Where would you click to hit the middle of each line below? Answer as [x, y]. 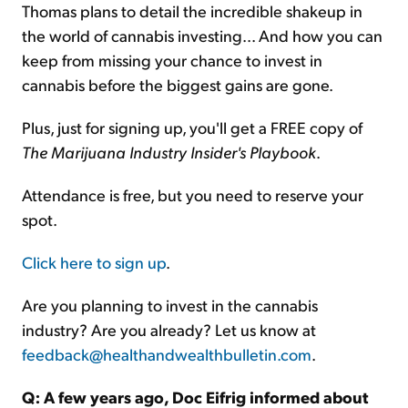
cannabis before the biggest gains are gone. [178, 84]
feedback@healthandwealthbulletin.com [167, 354]
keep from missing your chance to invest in [172, 60]
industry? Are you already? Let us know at [169, 329]
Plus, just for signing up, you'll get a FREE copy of [192, 127]
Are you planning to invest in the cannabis [170, 305]
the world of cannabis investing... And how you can [202, 35]
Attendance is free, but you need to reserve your [193, 194]
